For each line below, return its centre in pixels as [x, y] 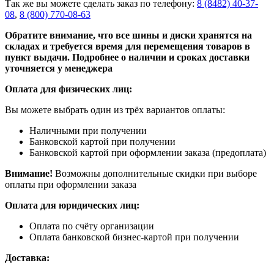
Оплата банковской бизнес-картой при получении [134, 237]
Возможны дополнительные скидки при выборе [155, 173]
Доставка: [27, 257]
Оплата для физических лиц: [68, 89]
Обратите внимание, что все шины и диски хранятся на [128, 35]
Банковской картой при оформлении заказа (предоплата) [148, 152]
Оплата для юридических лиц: [72, 205]
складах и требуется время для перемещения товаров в [128, 46]
